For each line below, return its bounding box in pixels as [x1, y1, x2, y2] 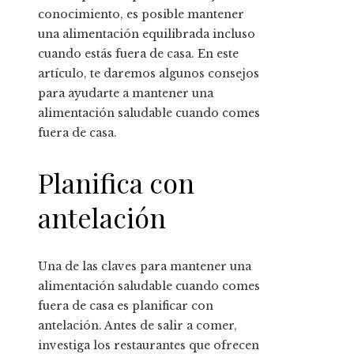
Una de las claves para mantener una [38, 259, 251, 274]
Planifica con [38, 164, 194, 201]
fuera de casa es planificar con [38, 299, 213, 314]
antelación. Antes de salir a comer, [38, 318, 237, 333]
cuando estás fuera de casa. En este [38, 46, 239, 61]
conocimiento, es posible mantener [38, 6, 244, 21]
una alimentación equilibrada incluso [38, 26, 255, 41]
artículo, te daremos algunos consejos [38, 66, 259, 81]
